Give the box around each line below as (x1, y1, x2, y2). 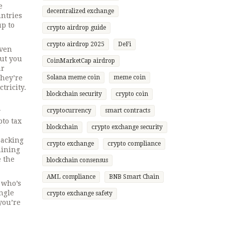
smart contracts (104, 107, 150, 114)
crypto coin (115, 90, 148, 97)
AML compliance (46, 173, 95, 180)
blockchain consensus (46, 157, 108, 164)
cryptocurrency (46, 107, 91, 114)
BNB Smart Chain (108, 173, 159, 180)
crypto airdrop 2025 (46, 41, 104, 48)
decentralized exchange (46, 8, 114, 15)
